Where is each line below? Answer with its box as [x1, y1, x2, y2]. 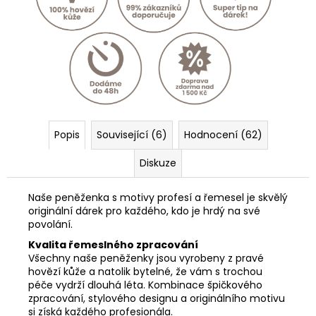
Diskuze [140, 155, 176, 170]
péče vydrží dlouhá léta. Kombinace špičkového [28, 277, 262, 292]
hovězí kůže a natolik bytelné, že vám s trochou [28, 264, 262, 279]
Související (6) [96, 127, 167, 142]
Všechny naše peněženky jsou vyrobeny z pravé [28, 250, 264, 265]
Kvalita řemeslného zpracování [28, 237, 198, 252]
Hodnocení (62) [183, 127, 262, 142]
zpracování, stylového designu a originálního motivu [28, 291, 285, 305]
